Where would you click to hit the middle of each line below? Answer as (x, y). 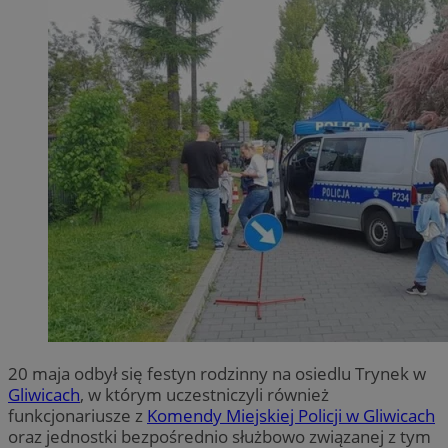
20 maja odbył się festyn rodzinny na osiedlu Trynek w (217, 374)
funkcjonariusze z (77, 416)
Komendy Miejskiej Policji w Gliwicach (291, 416)
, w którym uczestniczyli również (204, 395)
